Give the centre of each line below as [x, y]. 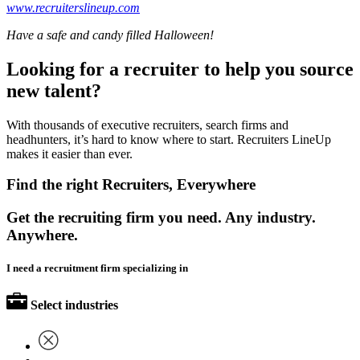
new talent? [54, 90]
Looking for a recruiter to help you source [180, 69]
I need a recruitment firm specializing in [97, 268]
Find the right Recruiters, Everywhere [131, 185]
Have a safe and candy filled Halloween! [110, 35]
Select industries [74, 305]
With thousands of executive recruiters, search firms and [147, 125]
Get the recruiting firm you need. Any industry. [161, 218]
